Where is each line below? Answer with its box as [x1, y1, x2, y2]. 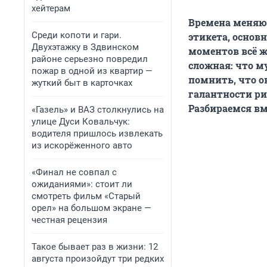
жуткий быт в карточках [32, 77, 132, 88]
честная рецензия [32, 215, 107, 225]
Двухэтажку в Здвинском [32, 42, 139, 52]
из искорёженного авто [32, 140, 132, 151]
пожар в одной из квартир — [32, 66, 153, 76]
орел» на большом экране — [32, 203, 151, 213]
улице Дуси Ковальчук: [32, 116, 130, 127]
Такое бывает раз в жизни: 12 [32, 241, 158, 252]
